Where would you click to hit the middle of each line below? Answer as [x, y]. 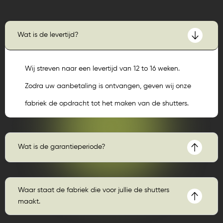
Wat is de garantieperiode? [61, 147]
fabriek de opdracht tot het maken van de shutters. [107, 103]
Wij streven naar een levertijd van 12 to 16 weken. [102, 68]
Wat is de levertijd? [48, 35]
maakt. [29, 201]
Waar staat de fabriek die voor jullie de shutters [94, 190]
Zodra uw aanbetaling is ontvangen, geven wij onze [108, 86]
